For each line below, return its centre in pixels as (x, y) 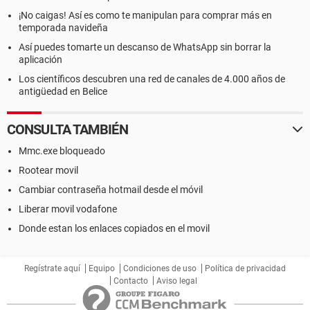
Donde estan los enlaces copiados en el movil (114, 228)
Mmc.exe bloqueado (62, 151)
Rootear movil (48, 170)
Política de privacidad (245, 268)
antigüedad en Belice (63, 91)
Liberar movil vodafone (68, 209)
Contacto (131, 281)
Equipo (102, 268)
